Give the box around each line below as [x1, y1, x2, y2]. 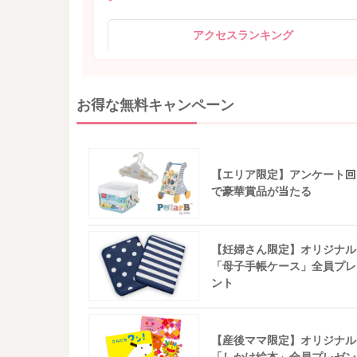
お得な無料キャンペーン [76, 96, 234, 113]
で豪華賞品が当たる [211, 185, 312, 198]
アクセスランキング [192, 29, 293, 42]
